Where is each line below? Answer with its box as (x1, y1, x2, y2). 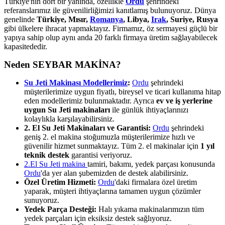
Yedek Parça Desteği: (24, 204, 96, 213)
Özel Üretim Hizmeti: (24, 177, 96, 186)
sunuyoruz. (24, 195, 59, 204)
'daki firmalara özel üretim (115, 177, 197, 186)
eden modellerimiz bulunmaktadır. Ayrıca (24, 96, 156, 105)
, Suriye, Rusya (166, 15, 218, 24)
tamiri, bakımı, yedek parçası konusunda (87, 159, 215, 168)
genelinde (4, 15, 37, 24)
